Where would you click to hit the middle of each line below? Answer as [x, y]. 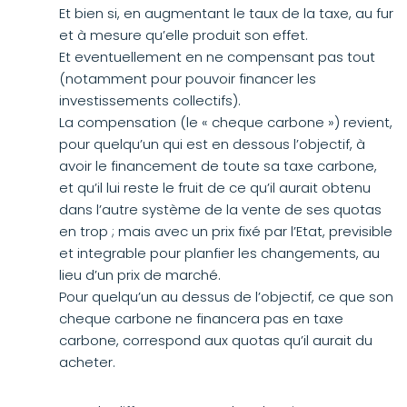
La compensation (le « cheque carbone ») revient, [226, 122]
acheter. [87, 362]
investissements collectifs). [150, 100]
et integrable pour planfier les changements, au [219, 253]
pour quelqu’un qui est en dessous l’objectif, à [212, 144]
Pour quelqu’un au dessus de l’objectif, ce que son [226, 297]
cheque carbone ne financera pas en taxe [201, 318]
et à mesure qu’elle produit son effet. [184, 35]
